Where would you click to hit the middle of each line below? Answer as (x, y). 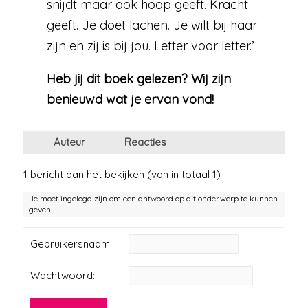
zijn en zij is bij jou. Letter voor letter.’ (151, 45)
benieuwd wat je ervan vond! (131, 99)
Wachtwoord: (63, 275)
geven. (41, 209)
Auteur (70, 142)
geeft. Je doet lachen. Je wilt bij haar (152, 25)
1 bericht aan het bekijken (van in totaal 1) (122, 174)
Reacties (146, 142)
